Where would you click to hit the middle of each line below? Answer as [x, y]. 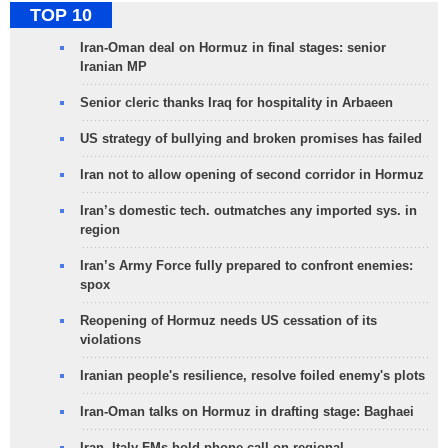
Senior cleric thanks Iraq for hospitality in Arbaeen [236, 103]
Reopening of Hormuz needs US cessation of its [228, 321]
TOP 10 [61, 15]
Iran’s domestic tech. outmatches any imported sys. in [248, 211]
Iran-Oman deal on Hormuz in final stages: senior [233, 48]
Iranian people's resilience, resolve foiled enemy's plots [252, 376]
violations [110, 340]
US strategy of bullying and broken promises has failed [251, 139]
